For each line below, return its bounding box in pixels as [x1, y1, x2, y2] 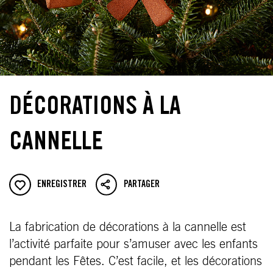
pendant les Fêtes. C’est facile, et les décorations [9, 255, 262, 268]
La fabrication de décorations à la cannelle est [9, 221, 246, 233]
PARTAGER [124, 180, 160, 190]
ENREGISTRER [37, 180, 87, 190]
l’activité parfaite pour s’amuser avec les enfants [9, 238, 258, 250]
